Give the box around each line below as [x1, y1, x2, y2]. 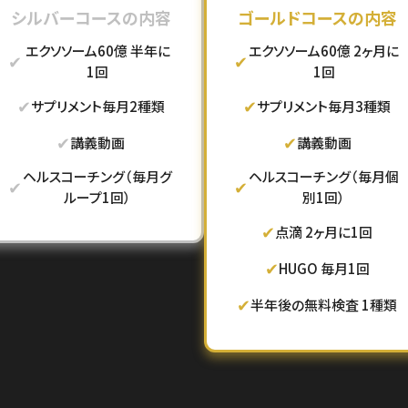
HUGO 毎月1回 [278, 258, 370, 278]
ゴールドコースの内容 [237, 5, 397, 29]
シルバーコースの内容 [10, 5, 171, 29]
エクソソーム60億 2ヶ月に [249, 41, 400, 60]
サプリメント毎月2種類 [30, 96, 165, 116]
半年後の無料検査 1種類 [250, 294, 398, 314]
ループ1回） [64, 188, 132, 207]
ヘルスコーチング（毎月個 [249, 167, 400, 186]
